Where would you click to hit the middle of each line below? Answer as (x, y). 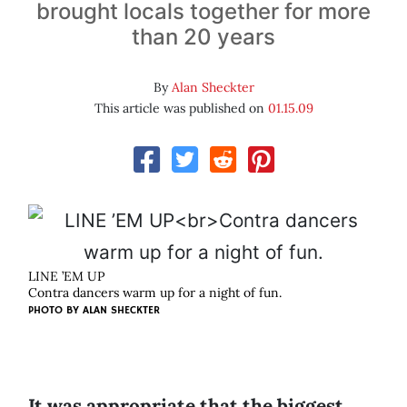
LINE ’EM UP (66, 277)
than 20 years (203, 37)
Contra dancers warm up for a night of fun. (155, 293)
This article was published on (181, 109)
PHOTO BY (55, 311)
